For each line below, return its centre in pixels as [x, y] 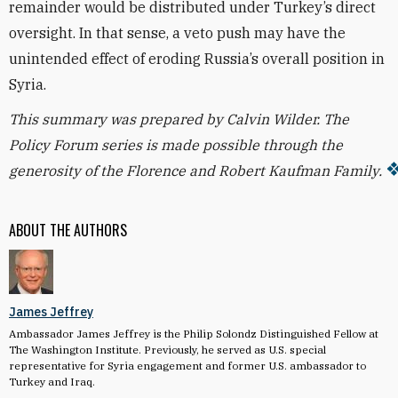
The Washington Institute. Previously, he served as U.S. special [167, 350]
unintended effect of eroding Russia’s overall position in [197, 59]
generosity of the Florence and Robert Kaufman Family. [195, 171]
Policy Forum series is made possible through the [176, 145]
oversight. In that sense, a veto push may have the [177, 33]
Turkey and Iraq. [52, 382]
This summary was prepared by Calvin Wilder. [166, 119]
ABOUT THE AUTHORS [68, 230]
